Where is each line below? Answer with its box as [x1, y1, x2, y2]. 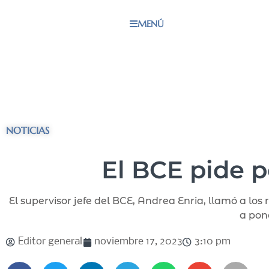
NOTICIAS [6, 124, 49, 136]
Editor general [18, 236, 82, 247]
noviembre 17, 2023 [94, 236, 183, 247]
